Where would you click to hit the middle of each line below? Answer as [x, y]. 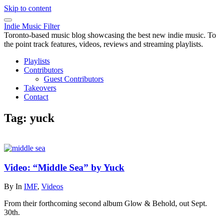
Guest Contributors [74, 79]
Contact [36, 97]
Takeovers [40, 88]
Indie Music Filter [32, 26]
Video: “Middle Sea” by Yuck [64, 167]
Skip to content [28, 8]
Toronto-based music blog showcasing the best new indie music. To [110, 35]
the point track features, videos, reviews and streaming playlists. [104, 44]
